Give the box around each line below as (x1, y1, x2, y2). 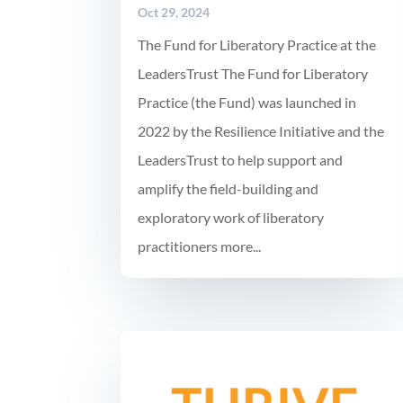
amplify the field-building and (138, 180, 319, 198)
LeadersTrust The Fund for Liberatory (138, 65, 369, 83)
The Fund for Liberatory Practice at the (138, 36, 377, 54)
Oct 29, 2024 (138, 4, 210, 21)
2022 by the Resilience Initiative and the (138, 122, 385, 140)
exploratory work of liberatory (138, 209, 325, 227)
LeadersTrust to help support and (138, 151, 344, 169)
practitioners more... (138, 237, 262, 255)
